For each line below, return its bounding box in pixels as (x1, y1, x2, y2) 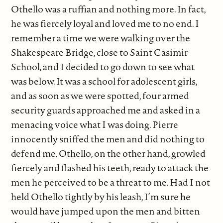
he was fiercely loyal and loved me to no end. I (11, 17, 200, 30)
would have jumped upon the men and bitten (11, 205, 201, 218)
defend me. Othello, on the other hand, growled (11, 147, 206, 160)
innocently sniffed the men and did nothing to (11, 132, 205, 146)
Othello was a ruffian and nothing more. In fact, (11, 2, 206, 16)
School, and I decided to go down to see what (11, 60, 195, 74)
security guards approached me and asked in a (11, 104, 201, 117)
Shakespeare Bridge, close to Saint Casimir (11, 46, 188, 59)
